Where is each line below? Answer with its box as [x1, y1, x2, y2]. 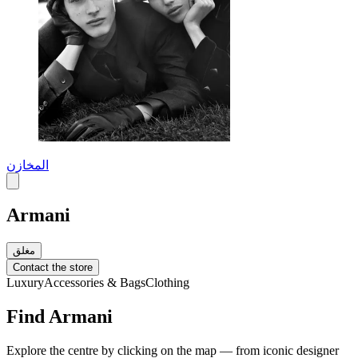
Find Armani [6, 306, 113, 328]
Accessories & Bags [44, 276, 145, 290]
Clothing [145, 276, 189, 290]
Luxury [6, 276, 44, 290]
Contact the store [13, 261, 93, 274]
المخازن [6, 157, 49, 172]
